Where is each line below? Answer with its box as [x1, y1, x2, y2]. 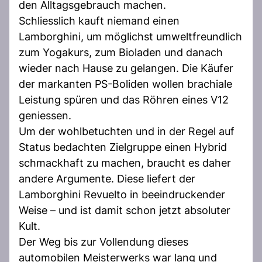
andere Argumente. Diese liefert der [19, 172, 195, 185]
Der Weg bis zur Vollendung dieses [19, 235, 188, 248]
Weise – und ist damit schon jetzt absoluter [19, 204, 230, 216]
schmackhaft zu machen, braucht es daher [19, 156, 231, 169]
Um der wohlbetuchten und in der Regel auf [19, 125, 235, 137]
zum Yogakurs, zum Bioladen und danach [19, 46, 223, 58]
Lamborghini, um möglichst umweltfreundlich [19, 30, 242, 43]
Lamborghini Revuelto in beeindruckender [19, 188, 225, 201]
